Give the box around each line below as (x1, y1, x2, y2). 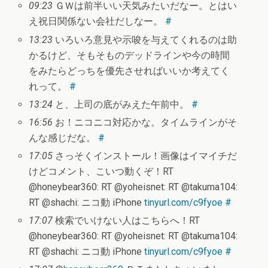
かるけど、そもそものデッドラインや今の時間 (29, 49, 230, 61)
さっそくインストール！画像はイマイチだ (53, 150, 237, 162)
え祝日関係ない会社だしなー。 (29, 16, 166, 28)
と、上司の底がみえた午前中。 (53, 98, 192, 110)
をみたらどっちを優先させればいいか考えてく (29, 65, 230, 77)
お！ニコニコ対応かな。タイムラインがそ (53, 116, 237, 128)
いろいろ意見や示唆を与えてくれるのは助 (53, 33, 237, 45)
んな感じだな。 (29, 132, 99, 144)
